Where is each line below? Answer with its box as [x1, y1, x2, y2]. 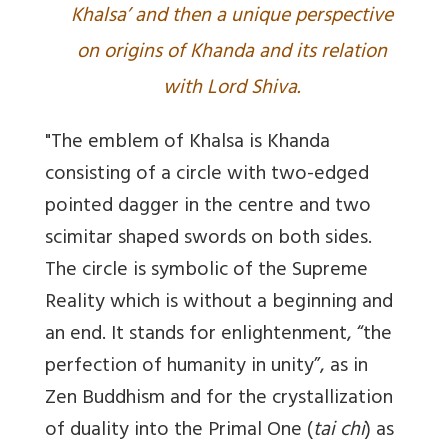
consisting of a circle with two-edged [45, 156, 369, 194]
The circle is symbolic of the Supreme [45, 252, 368, 290]
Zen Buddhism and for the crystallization [45, 380, 393, 418]
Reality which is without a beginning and [45, 284, 393, 322]
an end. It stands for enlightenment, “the [45, 316, 392, 354]
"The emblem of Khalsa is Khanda [45, 124, 330, 162]
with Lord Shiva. [163, 70, 300, 108]
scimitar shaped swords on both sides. [45, 220, 372, 258]
